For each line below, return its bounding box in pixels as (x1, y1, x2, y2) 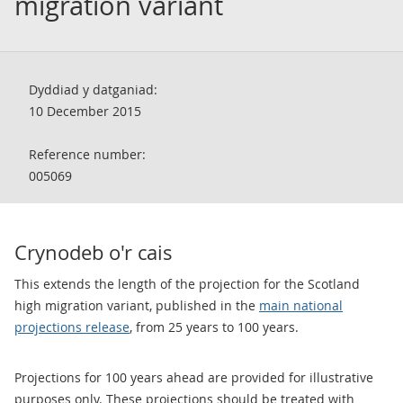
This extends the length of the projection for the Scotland (14, 275, 360, 292)
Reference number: (29, 146, 146, 163)
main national (259, 297, 343, 314)
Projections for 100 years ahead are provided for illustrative (14, 369, 373, 386)
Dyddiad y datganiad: (29, 81, 157, 98)
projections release (14, 318, 130, 336)
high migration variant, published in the (14, 297, 259, 314)
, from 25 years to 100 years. (130, 318, 299, 336)
